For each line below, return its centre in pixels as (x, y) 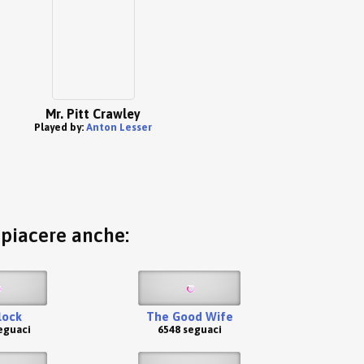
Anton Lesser (119, 127)
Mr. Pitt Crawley (93, 114)
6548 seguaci (189, 329)
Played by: (60, 127)
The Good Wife (189, 316)
